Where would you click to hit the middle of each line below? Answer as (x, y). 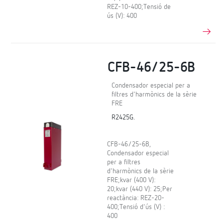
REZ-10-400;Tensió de (139, 7)
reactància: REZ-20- (136, 198)
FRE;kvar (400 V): (131, 180)
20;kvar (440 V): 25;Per (140, 189)
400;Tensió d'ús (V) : (136, 207)
